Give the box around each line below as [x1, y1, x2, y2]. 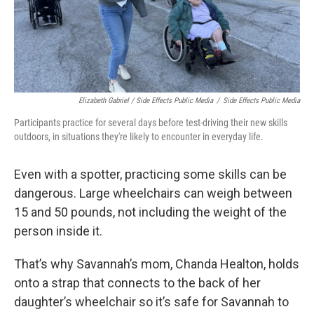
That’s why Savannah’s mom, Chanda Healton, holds [14, 256, 299, 271]
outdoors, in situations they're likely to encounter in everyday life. [14, 130, 264, 142]
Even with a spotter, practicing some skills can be [14, 166, 287, 182]
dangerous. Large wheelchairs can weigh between [14, 185, 292, 200]
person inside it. [14, 223, 102, 238]
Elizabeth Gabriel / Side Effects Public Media [78, 95, 213, 105]
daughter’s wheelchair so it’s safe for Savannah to [14, 294, 289, 309]
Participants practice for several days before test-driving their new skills [14, 116, 287, 128]
